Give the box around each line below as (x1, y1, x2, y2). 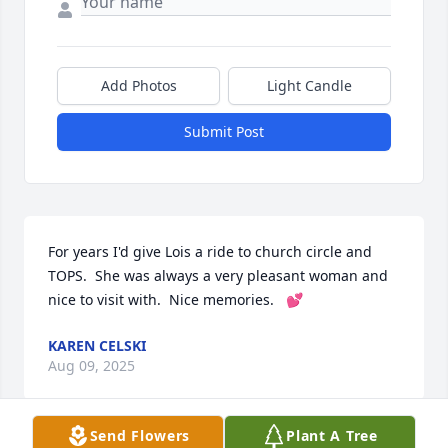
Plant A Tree (286, 426, 378, 445)
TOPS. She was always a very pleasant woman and (48, 266, 388, 286)
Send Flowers (89, 426, 191, 445)
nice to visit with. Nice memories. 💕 (48, 290, 303, 310)
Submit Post (184, 122, 264, 142)
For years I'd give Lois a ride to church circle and (48, 242, 372, 262)
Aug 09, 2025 (48, 356, 135, 376)
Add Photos (100, 76, 177, 96)
